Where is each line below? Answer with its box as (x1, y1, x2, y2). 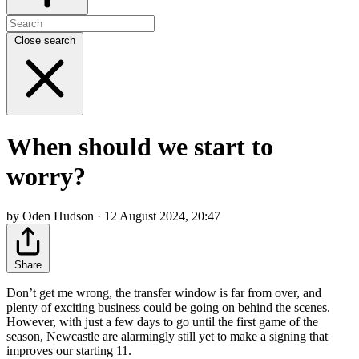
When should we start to (6, 132, 273, 162)
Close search (14, 34, 75, 46)
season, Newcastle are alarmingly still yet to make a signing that (6, 329, 328, 343)
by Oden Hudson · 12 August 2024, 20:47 (6, 208, 220, 223)
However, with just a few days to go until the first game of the (6, 314, 318, 329)
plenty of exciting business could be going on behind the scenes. (6, 300, 330, 314)
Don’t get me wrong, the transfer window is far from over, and (6, 285, 321, 300)
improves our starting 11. (6, 343, 135, 357)
